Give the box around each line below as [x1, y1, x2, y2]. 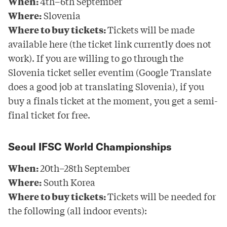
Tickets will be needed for [107, 190, 216, 203]
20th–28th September [40, 161, 130, 175]
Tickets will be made [107, 22, 195, 36]
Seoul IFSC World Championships [8, 140, 171, 153]
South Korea [42, 175, 95, 189]
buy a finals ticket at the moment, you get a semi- [8, 93, 217, 107]
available [8, 36, 49, 50]
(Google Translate [134, 65, 211, 79]
